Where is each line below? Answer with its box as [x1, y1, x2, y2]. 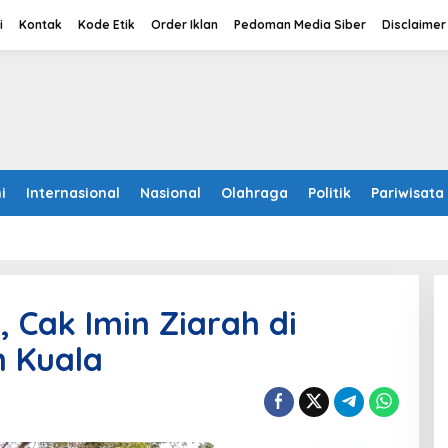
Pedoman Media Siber [234, 17, 366, 32]
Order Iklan [151, 17, 218, 32]
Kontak [19, 17, 62, 32]
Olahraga [221, 184, 288, 202]
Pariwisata [371, 184, 444, 202]
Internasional [26, 184, 120, 202]
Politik [308, 184, 351, 202]
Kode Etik [78, 17, 135, 32]
